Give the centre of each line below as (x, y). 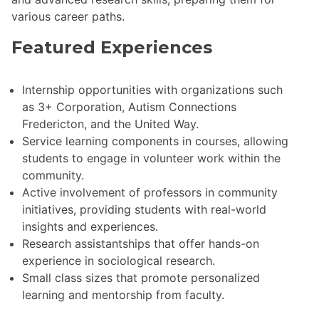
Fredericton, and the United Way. (110, 124)
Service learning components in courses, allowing (155, 141)
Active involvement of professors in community (150, 193)
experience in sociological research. (119, 261)
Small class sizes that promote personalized (141, 278)
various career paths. (68, 17)
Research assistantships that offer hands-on (141, 244)
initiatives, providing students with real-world (144, 210)
